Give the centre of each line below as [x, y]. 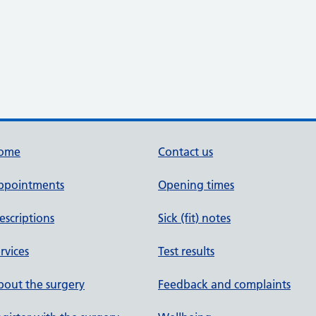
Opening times [196, 185]
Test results [186, 251]
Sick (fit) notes [194, 218]
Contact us [186, 152]
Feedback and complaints [224, 284]
